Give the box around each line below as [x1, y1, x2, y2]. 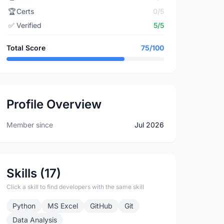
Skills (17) [6, 166, 61, 180]
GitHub [90, 201, 113, 210]
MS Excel [47, 201, 78, 210]
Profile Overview [6, 97, 102, 111]
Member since [6, 120, 53, 129]
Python [12, 201, 36, 210]
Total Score [6, 43, 46, 52]
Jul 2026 [134, 120, 164, 129]
